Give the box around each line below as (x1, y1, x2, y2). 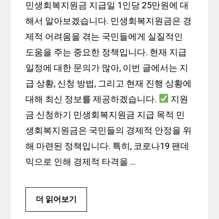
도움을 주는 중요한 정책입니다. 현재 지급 (25, 46, 187, 57)
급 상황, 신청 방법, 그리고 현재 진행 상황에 (25, 78, 192, 88)
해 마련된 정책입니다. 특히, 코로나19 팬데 (25, 140, 190, 151)
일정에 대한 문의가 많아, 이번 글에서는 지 (25, 62, 189, 73)
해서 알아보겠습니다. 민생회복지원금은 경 (25, 15, 192, 26)
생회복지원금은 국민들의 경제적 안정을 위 (25, 125, 192, 135)
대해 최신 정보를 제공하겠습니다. (25, 93, 159, 104)
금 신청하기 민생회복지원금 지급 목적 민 (25, 109, 185, 120)
